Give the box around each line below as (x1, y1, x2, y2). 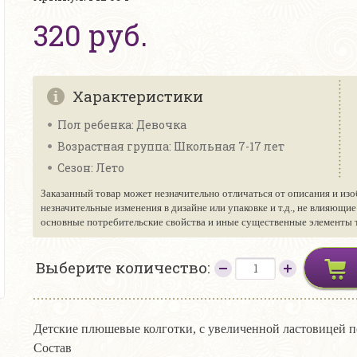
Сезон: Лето (57, 160, 124, 175)
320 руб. (33, 16, 147, 54)
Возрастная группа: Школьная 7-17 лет (57, 139, 284, 154)
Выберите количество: (36, 257, 214, 277)
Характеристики (73, 86, 203, 106)
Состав (33, 341, 72, 355)
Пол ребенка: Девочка (57, 117, 186, 132)
